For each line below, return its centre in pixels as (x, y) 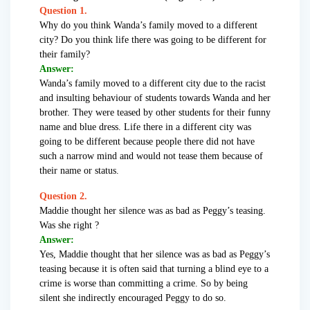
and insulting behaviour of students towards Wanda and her (155, 98)
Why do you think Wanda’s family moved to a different (148, 26)
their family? (65, 55)
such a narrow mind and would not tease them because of (151, 156)
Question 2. (63, 197)
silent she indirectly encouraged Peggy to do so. (133, 298)
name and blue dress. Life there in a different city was (145, 127)
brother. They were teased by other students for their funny (155, 113)
